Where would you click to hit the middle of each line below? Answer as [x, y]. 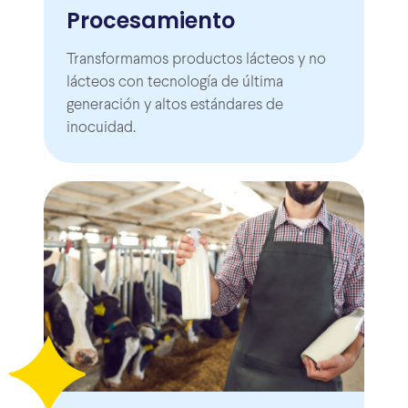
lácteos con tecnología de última [175, 83]
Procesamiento [151, 21]
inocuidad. [101, 129]
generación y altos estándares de [175, 106]
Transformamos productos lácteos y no [196, 61]
